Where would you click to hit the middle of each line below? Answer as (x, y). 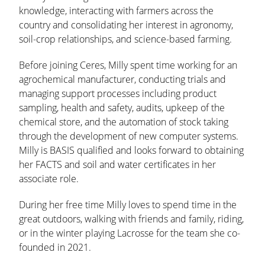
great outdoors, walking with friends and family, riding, (131, 219)
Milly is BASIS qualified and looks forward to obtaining (131, 150)
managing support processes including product (118, 93)
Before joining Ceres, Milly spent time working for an (128, 65)
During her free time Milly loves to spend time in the (128, 205)
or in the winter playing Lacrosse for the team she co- (130, 233)
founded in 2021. (55, 247)
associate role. (49, 179)
